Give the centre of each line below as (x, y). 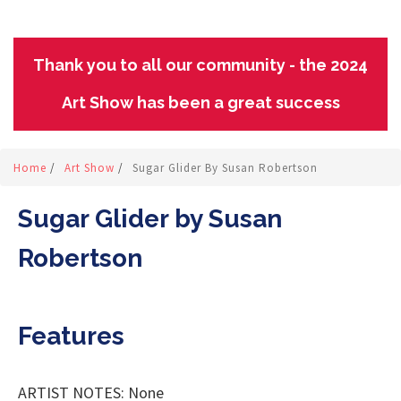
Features (71, 336)
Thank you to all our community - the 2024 (200, 65)
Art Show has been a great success (200, 102)
